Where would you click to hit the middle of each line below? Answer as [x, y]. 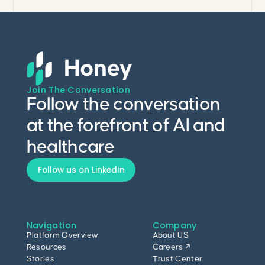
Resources [46, 247]
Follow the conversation [123, 105]
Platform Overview [62, 235]
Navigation [51, 225]
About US [170, 235]
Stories [40, 259]
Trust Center [177, 259]
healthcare [70, 148]
